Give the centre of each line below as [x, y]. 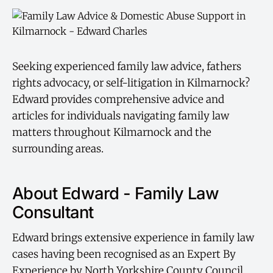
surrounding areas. [58, 149]
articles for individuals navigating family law [121, 116]
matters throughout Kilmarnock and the [112, 132]
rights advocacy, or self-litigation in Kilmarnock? [131, 83]
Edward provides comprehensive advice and [118, 99]
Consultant [53, 212]
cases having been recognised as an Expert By [124, 254]
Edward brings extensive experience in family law [133, 238]
